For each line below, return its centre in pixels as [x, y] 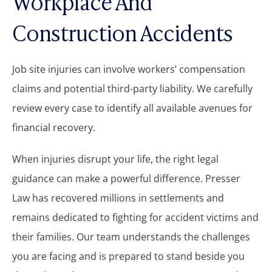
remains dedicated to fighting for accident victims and [135, 217]
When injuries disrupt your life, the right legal [115, 159]
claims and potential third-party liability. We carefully [132, 88]
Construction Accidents [122, 32]
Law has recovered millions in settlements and [118, 198]
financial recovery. [54, 127]
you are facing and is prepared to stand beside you [128, 256]
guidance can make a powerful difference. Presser [126, 178]
